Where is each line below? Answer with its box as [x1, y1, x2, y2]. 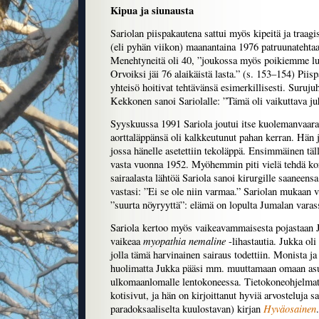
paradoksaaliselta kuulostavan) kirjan [110, 302, 263, 316]
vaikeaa [110, 234, 143, 249]
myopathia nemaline [143, 234, 226, 249]
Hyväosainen [263, 301, 316, 316]
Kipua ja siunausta [110, 3, 194, 19]
